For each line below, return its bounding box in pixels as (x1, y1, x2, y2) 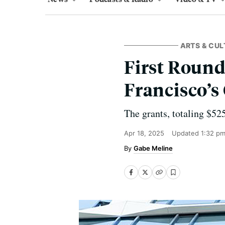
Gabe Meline (134, 144, 173, 152)
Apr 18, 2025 (124, 129, 164, 137)
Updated (172, 129, 201, 137)
